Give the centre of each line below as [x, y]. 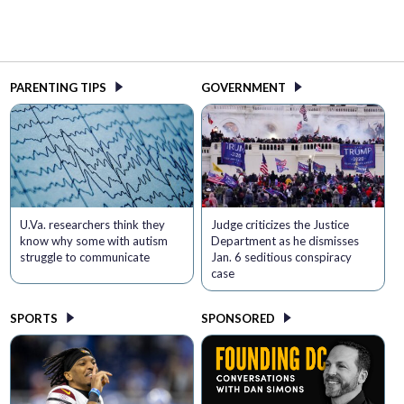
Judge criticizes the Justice [280, 225]
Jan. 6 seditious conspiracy [281, 257]
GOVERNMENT [243, 88]
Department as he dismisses [285, 241]
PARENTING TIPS [59, 88]
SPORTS [34, 319]
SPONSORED [238, 319]
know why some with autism [94, 241]
